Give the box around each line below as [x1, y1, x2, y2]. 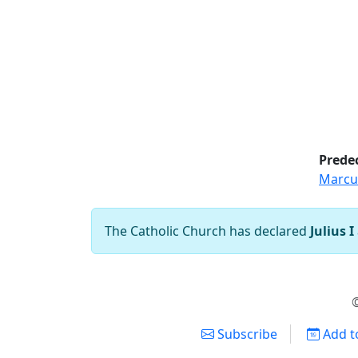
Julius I [310, 222, 354, 240]
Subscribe [213, 325, 277, 343]
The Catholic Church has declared [105, 222, 310, 240]
